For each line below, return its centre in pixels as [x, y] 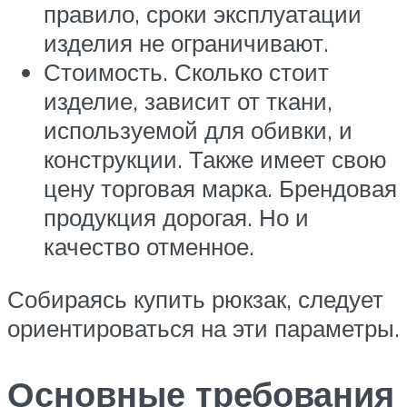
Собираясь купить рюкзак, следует [195, 298]
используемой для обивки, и [198, 130]
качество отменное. [149, 247]
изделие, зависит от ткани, [188, 101]
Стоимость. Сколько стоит [186, 72]
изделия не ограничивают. [186, 43]
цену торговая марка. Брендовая [220, 189]
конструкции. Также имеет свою [215, 159]
